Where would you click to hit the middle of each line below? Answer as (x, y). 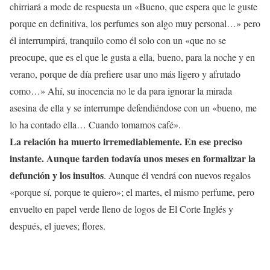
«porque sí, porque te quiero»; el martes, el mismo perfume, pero (132, 192)
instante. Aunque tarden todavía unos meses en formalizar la (133, 159)
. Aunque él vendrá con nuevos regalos (177, 175)
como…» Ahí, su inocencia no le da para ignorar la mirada (121, 91)
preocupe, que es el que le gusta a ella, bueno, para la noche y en (132, 57)
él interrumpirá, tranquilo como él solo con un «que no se (118, 40)
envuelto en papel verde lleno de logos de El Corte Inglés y (121, 209)
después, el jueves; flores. (58, 226)
